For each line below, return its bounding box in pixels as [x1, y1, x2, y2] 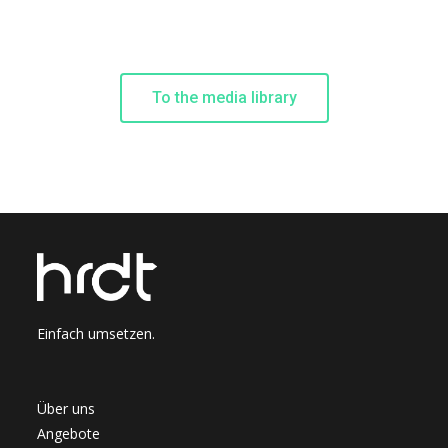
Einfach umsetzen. [37, 323, 156, 343]
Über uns [37, 398, 96, 418]
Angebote [37, 423, 101, 443]
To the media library [151, 88, 297, 107]
